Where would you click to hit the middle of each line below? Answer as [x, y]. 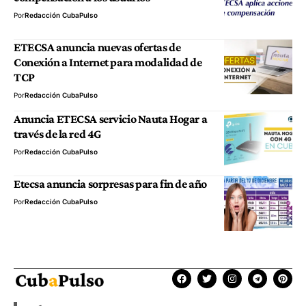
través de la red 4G [58, 134]
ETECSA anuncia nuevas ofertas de [97, 47]
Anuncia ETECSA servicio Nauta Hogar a [111, 119]
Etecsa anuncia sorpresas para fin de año [110, 184]
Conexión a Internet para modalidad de [108, 62]
